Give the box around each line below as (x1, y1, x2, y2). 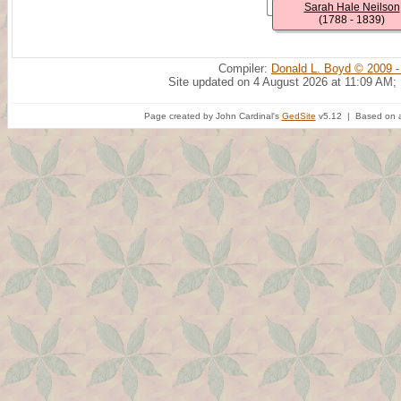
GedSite (281, 111, 316, 121)
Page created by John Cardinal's (143, 111, 282, 121)
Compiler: (218, 62, 271, 75)
